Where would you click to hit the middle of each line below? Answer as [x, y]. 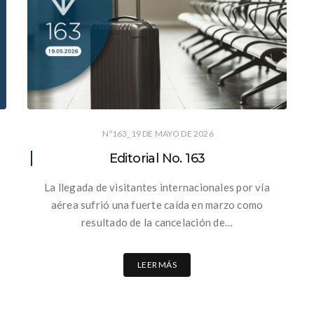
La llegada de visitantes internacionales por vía [157, 187]
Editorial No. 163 [157, 158]
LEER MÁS [157, 264]
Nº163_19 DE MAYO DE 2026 [158, 133]
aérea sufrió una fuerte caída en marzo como [157, 204]
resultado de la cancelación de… [157, 222]
